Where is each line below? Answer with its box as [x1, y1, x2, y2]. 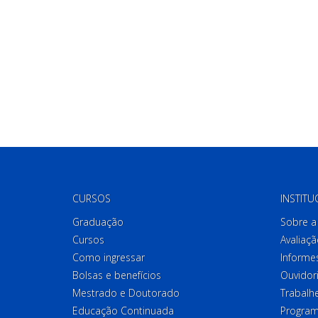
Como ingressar [72, 251, 145, 264]
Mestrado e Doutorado [72, 286, 180, 300]
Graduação [72, 215, 124, 229]
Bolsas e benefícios [72, 268, 161, 282]
